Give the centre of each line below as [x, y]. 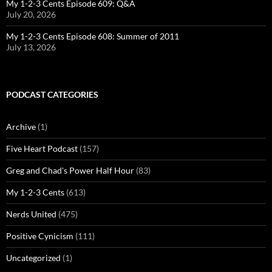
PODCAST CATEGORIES [52, 95]
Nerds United [31, 214]
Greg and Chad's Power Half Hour [70, 171]
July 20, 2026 [31, 15]
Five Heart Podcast [42, 149]
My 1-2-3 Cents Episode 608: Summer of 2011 [93, 36]
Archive [21, 127]
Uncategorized [33, 258]
